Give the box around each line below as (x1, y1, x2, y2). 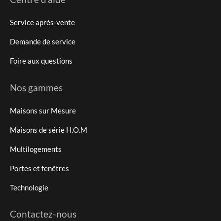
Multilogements (10, 144, 62, 153)
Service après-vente (10, 18, 75, 27)
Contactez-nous (10, 208, 76, 220)
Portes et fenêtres (10, 163, 69, 173)
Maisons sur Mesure (10, 106, 76, 115)
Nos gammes (10, 81, 63, 93)
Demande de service (10, 37, 75, 46)
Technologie (10, 183, 48, 192)
